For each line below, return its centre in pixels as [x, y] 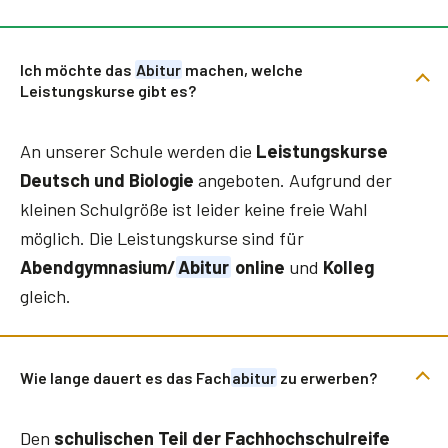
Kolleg [348, 267]
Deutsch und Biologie [107, 180]
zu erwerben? [327, 378]
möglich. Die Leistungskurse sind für [162, 238]
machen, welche [242, 69]
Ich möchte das [77, 69]
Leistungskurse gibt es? [109, 90]
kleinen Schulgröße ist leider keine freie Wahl [194, 209]
